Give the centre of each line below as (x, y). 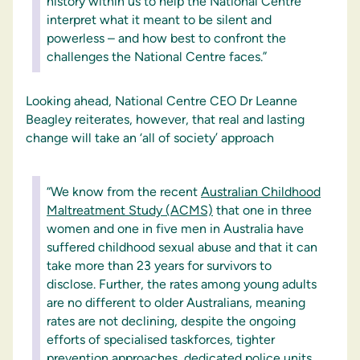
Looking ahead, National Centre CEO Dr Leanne (162, 101)
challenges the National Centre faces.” (157, 57)
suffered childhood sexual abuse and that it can (182, 247)
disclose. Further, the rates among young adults (182, 284)
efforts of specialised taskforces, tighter (161, 340)
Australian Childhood (261, 192)
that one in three (262, 210)
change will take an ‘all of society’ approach (150, 138)
